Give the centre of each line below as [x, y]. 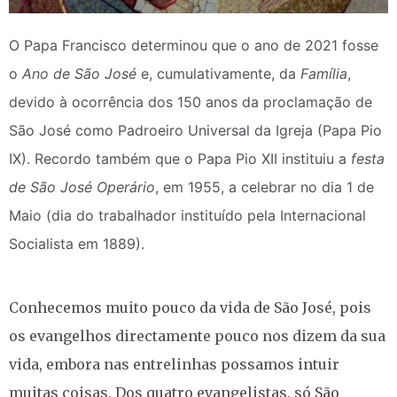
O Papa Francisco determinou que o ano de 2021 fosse [194, 45]
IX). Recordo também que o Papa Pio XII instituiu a [180, 158]
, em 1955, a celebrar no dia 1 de [265, 187]
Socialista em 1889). [77, 243]
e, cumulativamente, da [218, 73]
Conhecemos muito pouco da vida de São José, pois [190, 307]
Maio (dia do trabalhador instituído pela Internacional [187, 215]
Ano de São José [79, 73]
